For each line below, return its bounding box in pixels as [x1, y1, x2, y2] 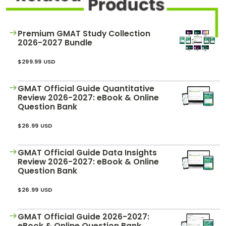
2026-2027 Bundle [18, 37, 92, 48]
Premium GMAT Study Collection [18, 28, 150, 39]
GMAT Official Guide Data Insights [18, 147, 157, 158]
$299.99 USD [18, 57, 56, 66]
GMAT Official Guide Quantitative [18, 83, 154, 94]
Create [11, 117, 36, 127]
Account [11, 127, 41, 137]
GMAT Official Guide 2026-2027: [18, 211, 149, 222]
